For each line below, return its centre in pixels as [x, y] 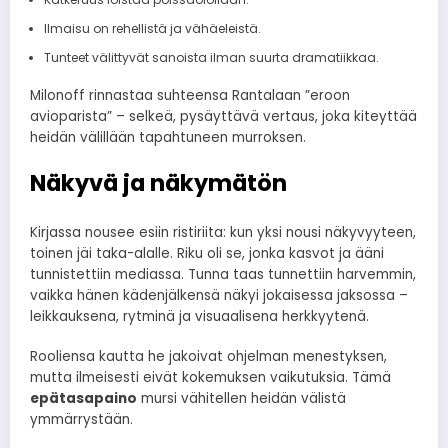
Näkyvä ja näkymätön [158, 182]
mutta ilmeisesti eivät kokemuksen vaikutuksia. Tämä [210, 378]
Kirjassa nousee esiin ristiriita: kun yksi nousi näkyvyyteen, [223, 233]
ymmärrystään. [81, 420]
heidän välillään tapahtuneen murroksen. [168, 137]
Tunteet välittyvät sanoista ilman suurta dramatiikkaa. [211, 57]
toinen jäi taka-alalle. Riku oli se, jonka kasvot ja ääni [207, 254]
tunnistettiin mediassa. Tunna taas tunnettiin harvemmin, [223, 275]
